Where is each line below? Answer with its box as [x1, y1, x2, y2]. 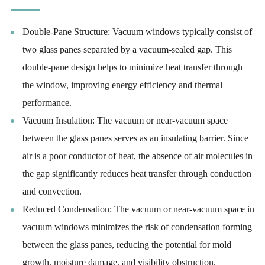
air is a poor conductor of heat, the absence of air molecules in [22, 151, 253, 161]
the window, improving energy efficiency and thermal [22, 80, 222, 90]
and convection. [22, 186, 82, 196]
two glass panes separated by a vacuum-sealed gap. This [22, 44, 232, 54]
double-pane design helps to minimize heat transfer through [22, 62, 243, 72]
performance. [22, 98, 72, 108]
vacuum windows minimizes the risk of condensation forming [22, 222, 252, 232]
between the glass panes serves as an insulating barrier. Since [22, 133, 248, 143]
